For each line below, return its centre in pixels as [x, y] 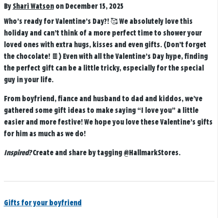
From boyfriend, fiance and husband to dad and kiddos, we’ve [103, 99]
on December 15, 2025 [89, 6]
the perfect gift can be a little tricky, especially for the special [104, 68]
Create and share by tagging [77, 153]
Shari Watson [33, 6]
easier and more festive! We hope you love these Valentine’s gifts [108, 122]
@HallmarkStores [151, 153]
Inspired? [17, 153]
